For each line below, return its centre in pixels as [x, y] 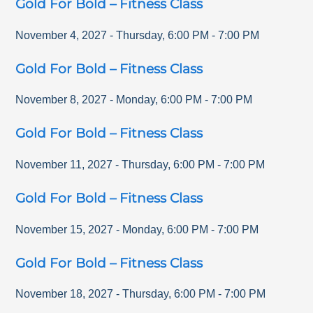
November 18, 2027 [65, 294]
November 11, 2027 [64, 165]
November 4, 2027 [61, 35]
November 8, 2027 [61, 100]
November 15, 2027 [65, 229]
